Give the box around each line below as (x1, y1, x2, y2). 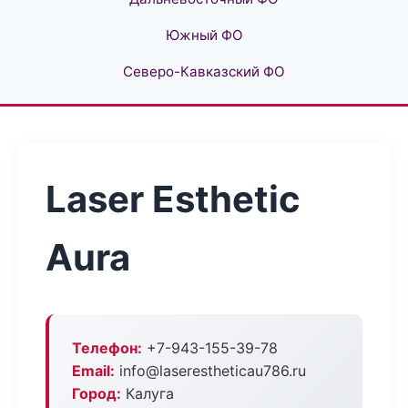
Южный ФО (165, 26, 243, 44)
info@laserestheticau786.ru (115, 362, 306, 380)
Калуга (121, 384, 174, 403)
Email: (72, 362, 115, 380)
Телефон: (72, 339, 142, 357)
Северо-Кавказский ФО (123, 63, 285, 80)
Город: (72, 384, 121, 403)
